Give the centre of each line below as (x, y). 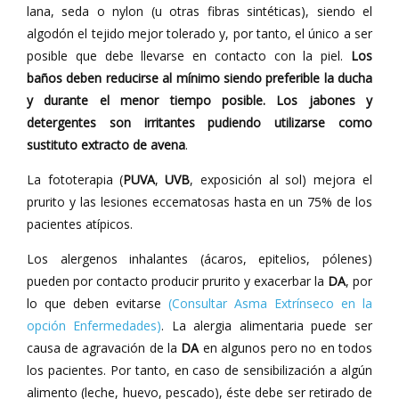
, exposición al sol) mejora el (281, 179)
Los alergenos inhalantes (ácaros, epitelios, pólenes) (199, 259)
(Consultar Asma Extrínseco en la (270, 303)
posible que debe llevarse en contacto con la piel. (189, 56)
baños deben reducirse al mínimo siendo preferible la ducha (199, 78)
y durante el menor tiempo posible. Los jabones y (199, 100)
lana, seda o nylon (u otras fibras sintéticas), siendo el (199, 11)
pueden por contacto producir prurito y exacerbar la (177, 281)
